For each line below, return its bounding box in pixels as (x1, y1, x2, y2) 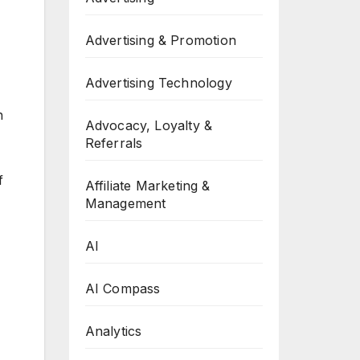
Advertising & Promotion (84, 32, 237, 48)
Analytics (84, 323, 142, 339)
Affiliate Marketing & (84, 178, 211, 194)
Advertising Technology (84, 75, 232, 91)
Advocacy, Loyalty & (84, 117, 213, 133)
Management (84, 195, 166, 211)
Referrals (84, 135, 143, 151)
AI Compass (84, 280, 161, 297)
